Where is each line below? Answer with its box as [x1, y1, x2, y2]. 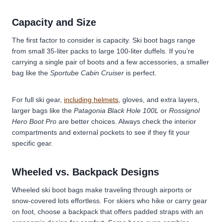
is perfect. [124, 68, 157, 77]
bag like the [12, 68, 50, 77]
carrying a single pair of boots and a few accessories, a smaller [12, 57, 209, 66]
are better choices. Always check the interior [56, 117, 196, 125]
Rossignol [169, 106, 200, 114]
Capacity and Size [12, 16, 96, 28]
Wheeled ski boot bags [12, 185, 85, 194]
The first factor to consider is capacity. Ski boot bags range [12, 36, 195, 44]
